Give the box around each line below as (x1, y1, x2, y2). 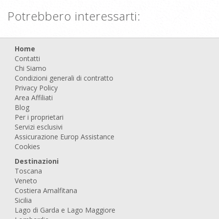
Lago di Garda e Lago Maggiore (15, 205, 115, 215)
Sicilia (15, 196, 32, 205)
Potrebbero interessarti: (7, 8, 141, 24)
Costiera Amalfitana (15, 186, 77, 195)
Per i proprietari (15, 112, 64, 122)
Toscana (15, 166, 42, 175)
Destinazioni (15, 156, 59, 166)
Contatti (15, 54, 40, 63)
